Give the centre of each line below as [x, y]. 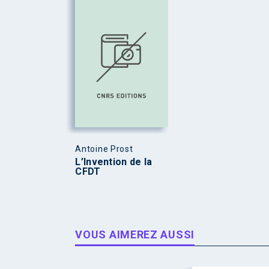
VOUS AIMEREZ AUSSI [135, 234]
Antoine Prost [104, 149]
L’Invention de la [114, 162]
